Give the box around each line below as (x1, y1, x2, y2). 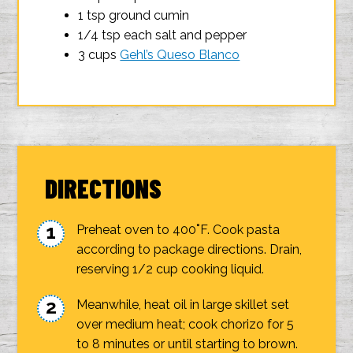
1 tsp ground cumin (78, 8, 190, 23)
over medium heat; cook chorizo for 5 (76, 317, 295, 332)
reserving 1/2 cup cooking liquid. (76, 262, 265, 277)
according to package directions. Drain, (76, 242, 303, 257)
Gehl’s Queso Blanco (120, 47, 240, 62)
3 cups (78, 47, 121, 62)
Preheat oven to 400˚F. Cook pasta (76, 222, 281, 237)
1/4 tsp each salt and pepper (78, 28, 247, 43)
